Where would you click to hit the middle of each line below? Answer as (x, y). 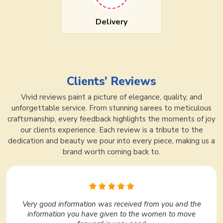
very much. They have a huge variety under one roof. (111, 214)
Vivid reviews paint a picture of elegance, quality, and (111, 97)
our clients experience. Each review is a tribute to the (111, 130)
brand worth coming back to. (111, 152)
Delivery (111, 22)
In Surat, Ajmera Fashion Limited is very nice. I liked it (111, 204)
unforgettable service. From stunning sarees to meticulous (111, 108)
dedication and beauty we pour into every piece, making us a (111, 141)
